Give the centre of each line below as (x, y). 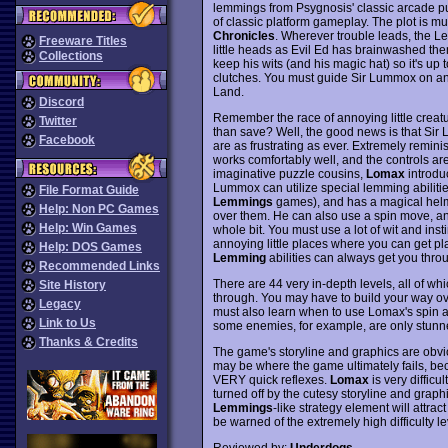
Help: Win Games (88, 228)
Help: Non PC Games (99, 209)
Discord (61, 102)
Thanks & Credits (88, 342)
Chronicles (243, 35)
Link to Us (67, 323)
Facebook (67, 140)
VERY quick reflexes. (271, 379)
